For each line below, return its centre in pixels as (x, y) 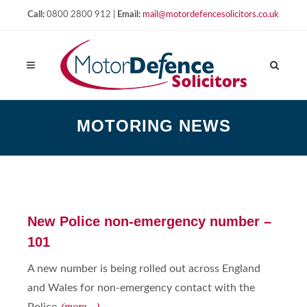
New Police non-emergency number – (149, 221)
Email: (129, 15)
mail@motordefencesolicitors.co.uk (211, 15)
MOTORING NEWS (153, 126)
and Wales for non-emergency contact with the (141, 288)
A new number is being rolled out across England (144, 269)
